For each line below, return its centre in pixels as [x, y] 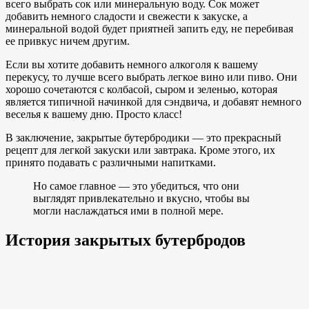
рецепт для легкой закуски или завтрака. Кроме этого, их [140, 150]
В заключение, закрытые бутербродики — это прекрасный [143, 137]
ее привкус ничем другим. [68, 41]
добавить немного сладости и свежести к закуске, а [127, 16]
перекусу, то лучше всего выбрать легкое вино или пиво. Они [151, 77]
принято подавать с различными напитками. [111, 162]
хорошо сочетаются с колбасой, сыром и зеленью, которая [141, 89]
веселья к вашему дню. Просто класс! [94, 114]
